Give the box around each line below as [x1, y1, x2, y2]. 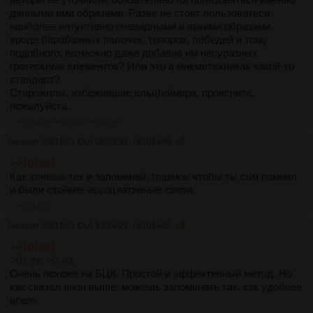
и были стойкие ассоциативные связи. [10, 183, 195, 196]
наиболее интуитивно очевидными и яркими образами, [10, 20, 273, 32]
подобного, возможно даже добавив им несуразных [10, 46, 258, 59]
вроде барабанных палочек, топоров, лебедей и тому [10, 33, 268, 45]
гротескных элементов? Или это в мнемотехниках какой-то [10, 59, 294, 72]
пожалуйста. [10, 99, 70, 112]
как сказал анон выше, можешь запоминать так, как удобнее [10, 280, 302, 293]
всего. [10, 293, 38, 306]
